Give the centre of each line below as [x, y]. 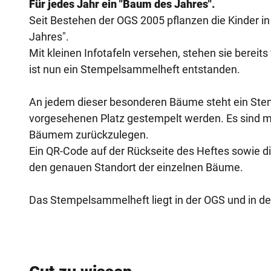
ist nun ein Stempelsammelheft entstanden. [135, 69]
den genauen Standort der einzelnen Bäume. [136, 167]
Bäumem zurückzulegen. [89, 134]
